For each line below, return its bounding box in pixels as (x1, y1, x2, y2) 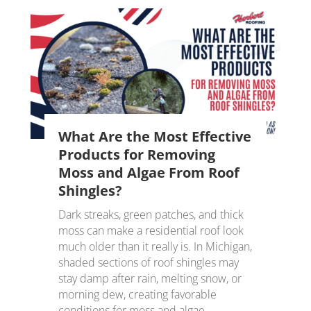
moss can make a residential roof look (58, 223, 244, 239)
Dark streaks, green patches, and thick (58, 207, 244, 223)
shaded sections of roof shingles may (58, 255, 239, 271)
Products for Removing (58, 145, 215, 165)
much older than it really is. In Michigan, (58, 239, 252, 255)
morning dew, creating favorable (58, 287, 217, 303)
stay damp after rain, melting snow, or (58, 271, 242, 287)
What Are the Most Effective (58, 127, 251, 146)
